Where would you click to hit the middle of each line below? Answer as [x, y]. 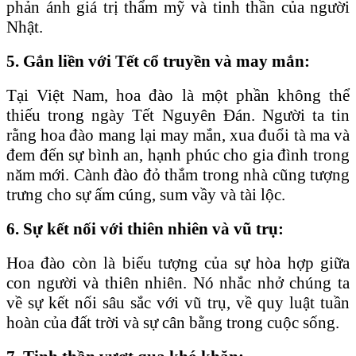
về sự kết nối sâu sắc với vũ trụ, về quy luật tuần [178, 302]
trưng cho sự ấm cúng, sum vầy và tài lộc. [146, 194]
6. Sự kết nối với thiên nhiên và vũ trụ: [145, 228]
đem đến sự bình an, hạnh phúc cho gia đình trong [178, 155]
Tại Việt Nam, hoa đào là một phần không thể [178, 95]
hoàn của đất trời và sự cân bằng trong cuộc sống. [173, 322]
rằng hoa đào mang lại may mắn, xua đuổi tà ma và [178, 135]
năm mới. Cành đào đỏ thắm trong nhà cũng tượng [178, 174]
